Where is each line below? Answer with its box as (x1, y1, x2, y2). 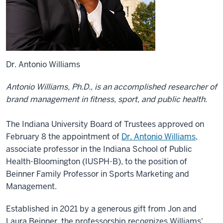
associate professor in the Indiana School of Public (6, 144, 192, 154)
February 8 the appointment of (6, 131, 121, 142)
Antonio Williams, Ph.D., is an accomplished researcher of (6, 82, 217, 92)
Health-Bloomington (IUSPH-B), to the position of (6, 156, 187, 167)
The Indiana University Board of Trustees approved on (6, 119, 204, 129)
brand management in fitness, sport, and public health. (6, 94, 207, 105)
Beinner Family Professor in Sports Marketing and (6, 169, 189, 179)
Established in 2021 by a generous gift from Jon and (6, 204, 197, 214)
